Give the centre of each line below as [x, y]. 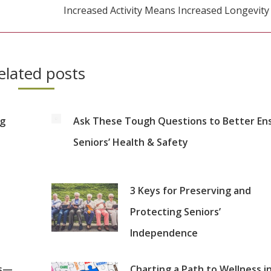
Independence [164, 233]
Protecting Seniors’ [175, 212]
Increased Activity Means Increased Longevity [166, 11]
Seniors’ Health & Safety [130, 142]
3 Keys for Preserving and [190, 191]
